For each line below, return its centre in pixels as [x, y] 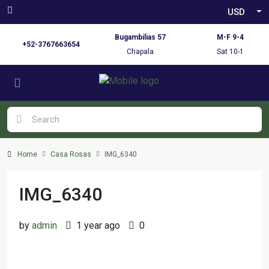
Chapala [141, 52]
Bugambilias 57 [141, 37]
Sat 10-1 [230, 52]
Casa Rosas [71, 154]
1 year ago [97, 225]
